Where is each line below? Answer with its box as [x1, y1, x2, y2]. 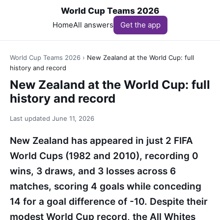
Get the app [120, 20, 161, 29]
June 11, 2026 [52, 114, 94, 122]
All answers [73, 20, 113, 29]
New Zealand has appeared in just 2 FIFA [10, 135, 193, 146]
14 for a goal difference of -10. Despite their [10, 196, 208, 207]
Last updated [10, 114, 52, 122]
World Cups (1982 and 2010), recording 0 [10, 150, 198, 162]
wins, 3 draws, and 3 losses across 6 [10, 165, 176, 177]
